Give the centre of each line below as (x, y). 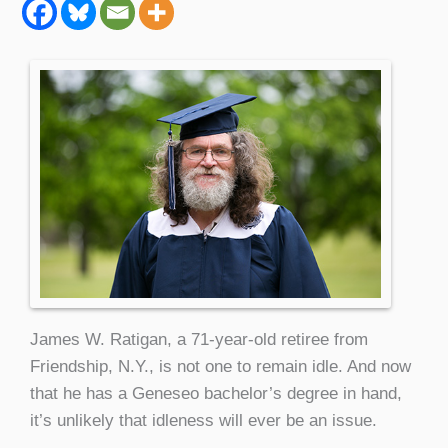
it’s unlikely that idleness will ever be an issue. (203, 420)
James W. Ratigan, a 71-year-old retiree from (199, 339)
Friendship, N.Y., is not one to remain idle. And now (220, 366)
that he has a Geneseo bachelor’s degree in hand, (216, 393)
